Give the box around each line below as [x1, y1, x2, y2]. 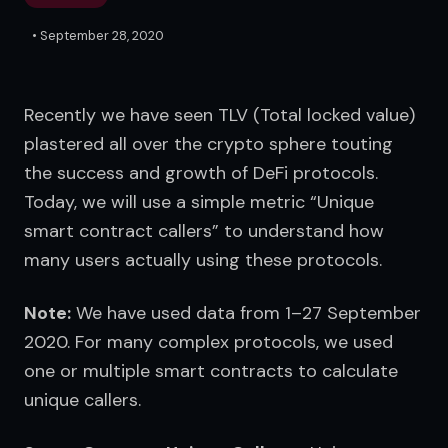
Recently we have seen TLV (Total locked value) [24, 103, 415, 127]
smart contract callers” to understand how [24, 219, 384, 243]
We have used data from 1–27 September [71, 301, 421, 325]
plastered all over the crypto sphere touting [24, 132, 393, 156]
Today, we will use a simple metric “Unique [24, 190, 374, 214]
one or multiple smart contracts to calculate [24, 359, 398, 383]
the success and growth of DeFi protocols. [24, 161, 378, 185]
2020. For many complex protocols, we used [24, 330, 393, 354]
